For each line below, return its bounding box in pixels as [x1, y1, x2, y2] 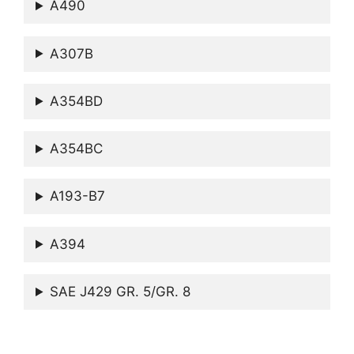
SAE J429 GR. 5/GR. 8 [50, 284, 191, 300]
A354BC [50, 141, 104, 157]
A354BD [50, 92, 104, 109]
